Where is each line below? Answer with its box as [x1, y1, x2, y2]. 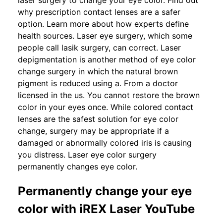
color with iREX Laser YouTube [18, 202, 195, 217]
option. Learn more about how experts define [18, 19, 189, 29]
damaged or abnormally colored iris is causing [18, 138, 192, 148]
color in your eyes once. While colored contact [18, 102, 193, 112]
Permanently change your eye [18, 184, 192, 199]
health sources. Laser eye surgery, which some [18, 31, 192, 41]
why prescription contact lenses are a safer [18, 7, 180, 17]
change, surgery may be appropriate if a [18, 126, 169, 136]
